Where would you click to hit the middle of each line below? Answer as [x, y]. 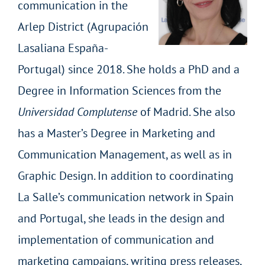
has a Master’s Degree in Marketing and [116, 133]
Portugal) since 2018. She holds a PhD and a [128, 69]
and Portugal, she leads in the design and [121, 218]
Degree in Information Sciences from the [119, 90]
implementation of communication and [116, 239]
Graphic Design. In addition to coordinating [125, 175]
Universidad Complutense [77, 112]
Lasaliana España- [63, 48]
